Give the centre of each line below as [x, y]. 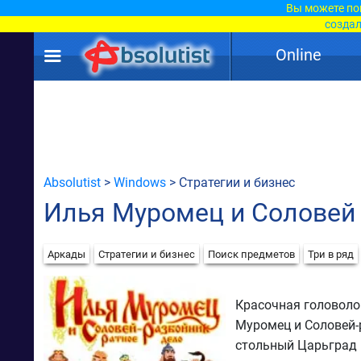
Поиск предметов [251, 254]
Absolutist [72, 183]
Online [299, 55]
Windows [140, 183]
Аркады [66, 254]
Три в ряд [331, 254]
